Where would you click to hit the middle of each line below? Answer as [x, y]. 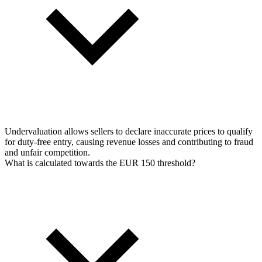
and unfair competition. [47, 153]
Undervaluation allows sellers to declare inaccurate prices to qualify [129, 132]
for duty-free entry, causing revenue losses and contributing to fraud [129, 142]
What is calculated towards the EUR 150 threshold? [100, 163]
